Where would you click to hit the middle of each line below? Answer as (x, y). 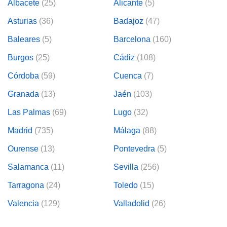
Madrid (20, 130)
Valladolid (131, 203)
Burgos (21, 57)
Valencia (23, 203)
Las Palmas (29, 112)
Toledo (126, 185)
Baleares (24, 39)
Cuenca (128, 75)
